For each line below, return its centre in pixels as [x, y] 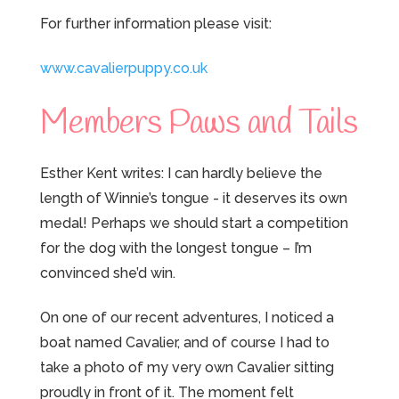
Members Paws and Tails [198, 124]
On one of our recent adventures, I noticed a [187, 318]
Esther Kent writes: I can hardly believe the [181, 173]
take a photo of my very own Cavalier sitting [187, 368]
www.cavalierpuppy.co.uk [123, 68]
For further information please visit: [155, 23]
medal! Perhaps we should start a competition [194, 223]
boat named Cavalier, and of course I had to [184, 343]
